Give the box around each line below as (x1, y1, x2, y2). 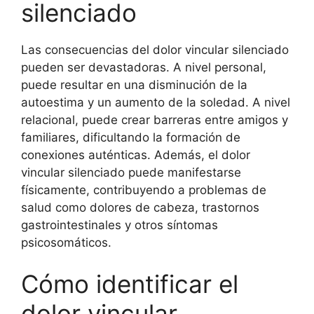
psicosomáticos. (21, 235, 111, 250)
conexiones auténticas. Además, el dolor (21, 147, 250, 162)
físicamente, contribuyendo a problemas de (21, 182, 266, 197)
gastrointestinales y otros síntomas (21, 217, 218, 232)
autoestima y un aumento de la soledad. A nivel (21, 95, 290, 109)
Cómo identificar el (21, 269, 238, 299)
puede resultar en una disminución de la (21, 77, 247, 92)
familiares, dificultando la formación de (21, 130, 240, 144)
